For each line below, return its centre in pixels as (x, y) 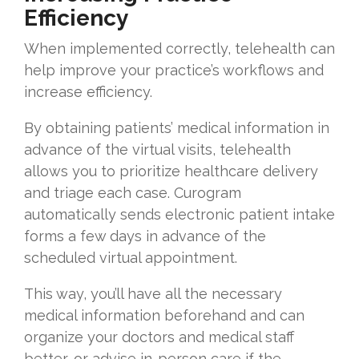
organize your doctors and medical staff (159, 337)
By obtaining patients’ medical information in (177, 128)
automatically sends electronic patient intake (179, 215)
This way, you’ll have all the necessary (153, 294)
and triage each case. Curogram (133, 193)
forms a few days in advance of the (145, 236)
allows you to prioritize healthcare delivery (171, 171)
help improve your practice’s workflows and (174, 71)
